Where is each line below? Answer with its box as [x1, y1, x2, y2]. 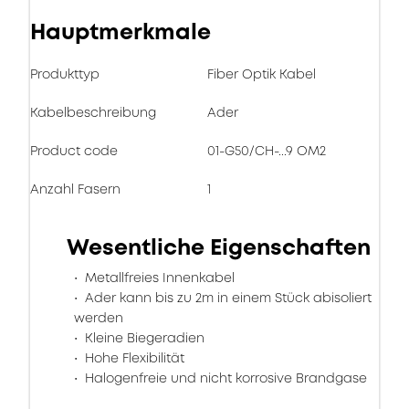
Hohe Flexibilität [81, 349, 184, 367]
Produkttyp [30, 65, 100, 83]
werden [74, 309, 123, 327]
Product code [30, 142, 118, 160]
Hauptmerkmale [30, 16, 211, 47]
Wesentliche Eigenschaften [67, 232, 371, 263]
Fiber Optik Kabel [207, 65, 316, 83]
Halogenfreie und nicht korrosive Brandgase [81, 369, 367, 387]
